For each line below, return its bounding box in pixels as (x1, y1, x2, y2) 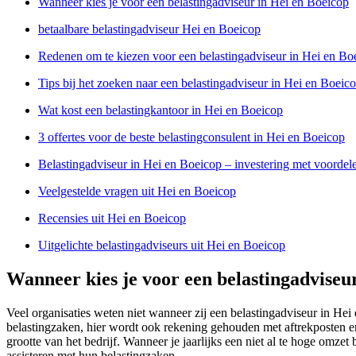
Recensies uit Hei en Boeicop (38, 211, 186, 225)
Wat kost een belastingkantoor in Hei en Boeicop (38, 103, 283, 117)
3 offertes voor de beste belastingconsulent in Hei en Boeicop (38, 130, 345, 144)
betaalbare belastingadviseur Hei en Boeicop (38, 21, 261, 36)
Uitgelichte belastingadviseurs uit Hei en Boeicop (38, 238, 285, 252)
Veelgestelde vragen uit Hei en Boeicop (38, 184, 236, 198)
